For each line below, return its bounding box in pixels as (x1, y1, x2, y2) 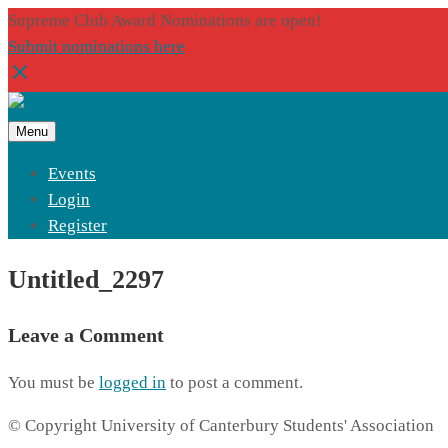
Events (48, 164, 96, 183)
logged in (99, 373, 166, 393)
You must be (8, 373, 99, 393)
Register (48, 216, 107, 235)
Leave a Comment (8, 324, 164, 347)
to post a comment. (166, 373, 303, 393)
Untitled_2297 (8, 265, 164, 295)
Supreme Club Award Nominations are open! (8, 11, 322, 30)
